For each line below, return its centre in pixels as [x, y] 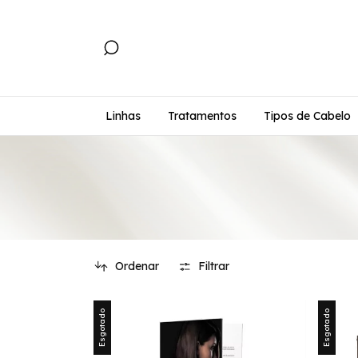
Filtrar [214, 267]
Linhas [123, 116]
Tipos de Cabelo [307, 116]
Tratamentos [202, 116]
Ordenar [137, 267]
